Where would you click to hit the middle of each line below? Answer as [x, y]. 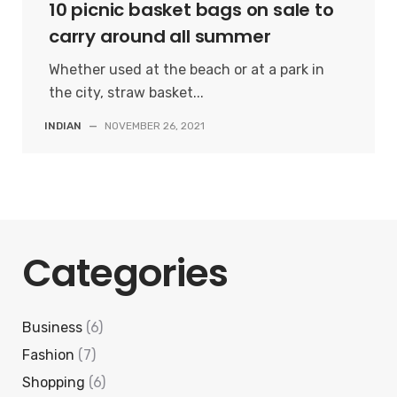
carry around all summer [160, 37]
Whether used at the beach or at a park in [187, 70]
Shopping [54, 382]
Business [52, 327]
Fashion [48, 354]
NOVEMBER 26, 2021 [155, 126]
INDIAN [63, 126]
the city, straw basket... [126, 93]
